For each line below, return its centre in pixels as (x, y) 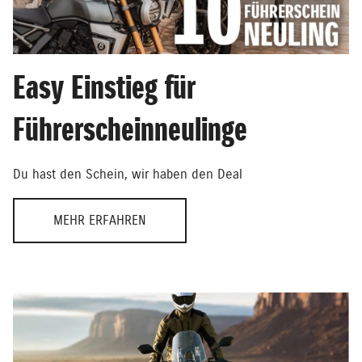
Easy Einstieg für (104, 88)
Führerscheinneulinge (130, 130)
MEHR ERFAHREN (100, 221)
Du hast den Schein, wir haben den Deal (128, 175)
